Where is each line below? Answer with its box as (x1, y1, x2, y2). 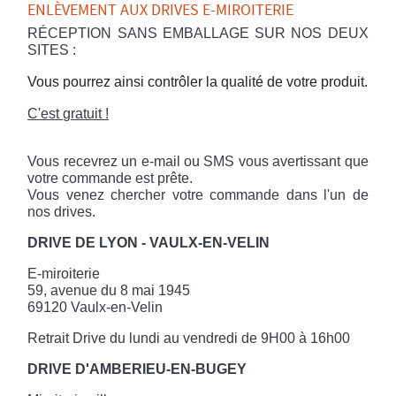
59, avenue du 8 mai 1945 (27, 283, 191, 298)
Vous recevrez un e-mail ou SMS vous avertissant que (27, 154, 369, 169)
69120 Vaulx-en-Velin (27, 300, 164, 315)
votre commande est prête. (27, 171, 194, 186)
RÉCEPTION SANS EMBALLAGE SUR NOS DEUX (27, 26, 369, 41)
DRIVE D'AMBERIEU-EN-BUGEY (27, 362, 247, 377)
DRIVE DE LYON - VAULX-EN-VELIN (27, 235, 270, 250)
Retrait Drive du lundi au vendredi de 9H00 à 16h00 (27, 331, 351, 346)
